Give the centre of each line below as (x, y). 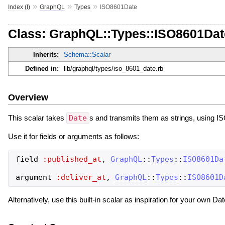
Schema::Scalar (87, 55)
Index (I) (19, 7)
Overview (28, 97)
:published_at (72, 159)
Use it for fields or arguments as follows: (73, 136)
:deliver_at (81, 177)
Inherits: (46, 55)
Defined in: (42, 69)
